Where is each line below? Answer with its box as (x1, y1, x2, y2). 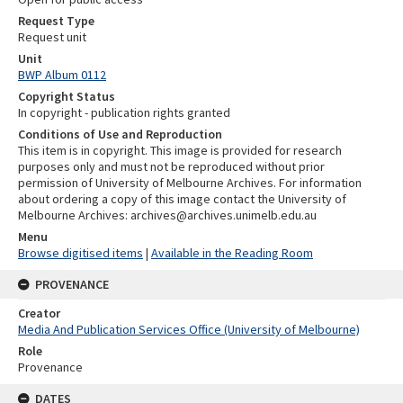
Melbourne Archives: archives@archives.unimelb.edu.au (18, 207, 317, 223)
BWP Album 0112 (18, 67, 106, 83)
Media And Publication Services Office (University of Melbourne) (18, 321, 360, 337)
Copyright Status (18, 88, 115, 104)
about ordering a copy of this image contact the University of (18, 191, 346, 207)
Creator (18, 305, 60, 321)
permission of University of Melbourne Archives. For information (18, 175, 362, 191)
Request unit (18, 29, 86, 45)
